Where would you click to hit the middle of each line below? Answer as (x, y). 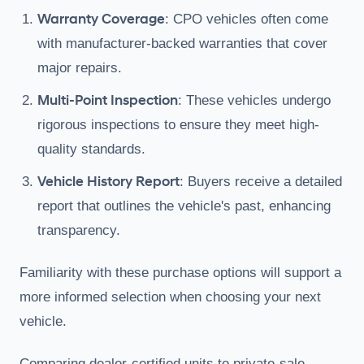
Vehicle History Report (108, 181)
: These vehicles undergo (254, 100)
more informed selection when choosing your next (170, 297)
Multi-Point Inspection (108, 100)
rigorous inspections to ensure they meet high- (178, 124)
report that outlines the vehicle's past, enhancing (184, 206)
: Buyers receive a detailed (261, 181)
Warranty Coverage (101, 19)
